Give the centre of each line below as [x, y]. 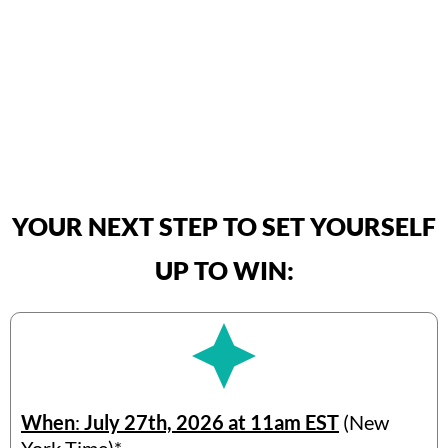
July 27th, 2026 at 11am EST [211, 422]
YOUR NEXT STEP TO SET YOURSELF [224, 226]
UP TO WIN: [224, 270]
